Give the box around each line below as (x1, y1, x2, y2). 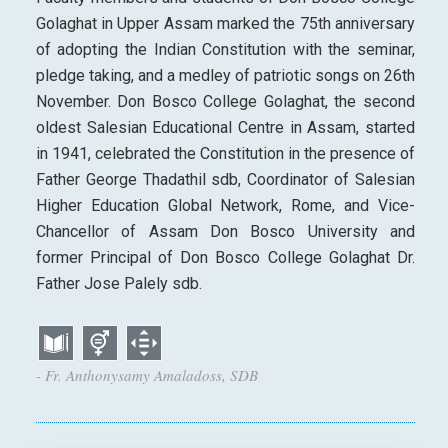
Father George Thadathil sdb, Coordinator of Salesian (35, 170, 415, 190)
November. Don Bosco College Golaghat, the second (35, 92, 415, 112)
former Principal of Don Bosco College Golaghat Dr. (35, 248, 415, 268)
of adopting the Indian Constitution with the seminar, (35, 40, 415, 60)
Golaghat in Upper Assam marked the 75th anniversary (35, 14, 415, 34)
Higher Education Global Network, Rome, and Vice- (35, 196, 415, 216)
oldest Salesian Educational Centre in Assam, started (35, 118, 415, 138)
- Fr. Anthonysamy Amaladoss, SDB (35, 364, 258, 385)
